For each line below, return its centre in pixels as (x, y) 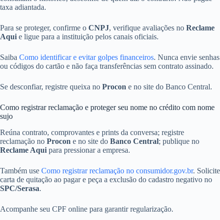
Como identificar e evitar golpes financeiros (86, 57)
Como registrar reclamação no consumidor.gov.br (117, 170)
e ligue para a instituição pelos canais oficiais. (88, 37)
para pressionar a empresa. (88, 150)
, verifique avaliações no (148, 28)
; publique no (179, 141)
